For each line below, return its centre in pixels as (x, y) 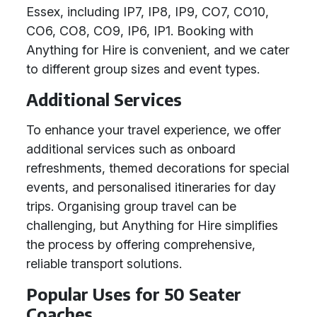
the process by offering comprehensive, (141, 244)
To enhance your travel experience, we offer (154, 130)
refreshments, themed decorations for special (158, 168)
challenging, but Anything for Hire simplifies (152, 225)
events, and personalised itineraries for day (151, 187)
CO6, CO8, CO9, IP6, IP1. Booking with (140, 31)
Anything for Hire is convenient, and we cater (158, 50)
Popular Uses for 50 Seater (134, 294)
